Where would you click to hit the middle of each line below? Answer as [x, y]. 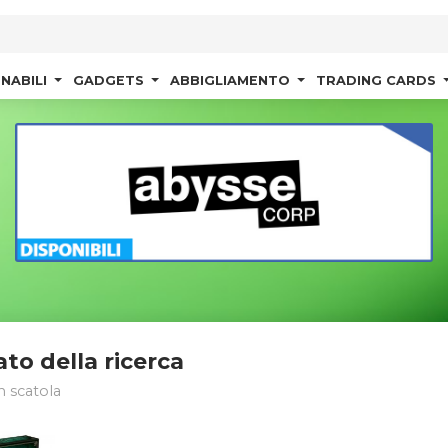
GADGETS [110, 81]
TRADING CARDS [377, 81]
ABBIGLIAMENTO [231, 81]
